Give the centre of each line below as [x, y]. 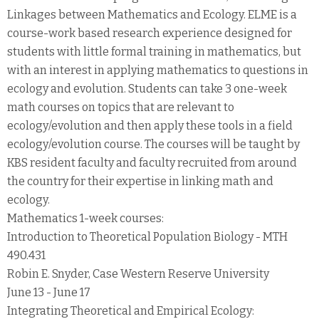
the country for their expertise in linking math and [140, 181]
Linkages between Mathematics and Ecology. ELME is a [152, 14]
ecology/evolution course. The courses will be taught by [153, 144]
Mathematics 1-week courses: [85, 218]
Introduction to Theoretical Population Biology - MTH [147, 236]
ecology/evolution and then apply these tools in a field [150, 125]
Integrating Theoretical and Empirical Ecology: [131, 310]
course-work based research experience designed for [150, 33]
